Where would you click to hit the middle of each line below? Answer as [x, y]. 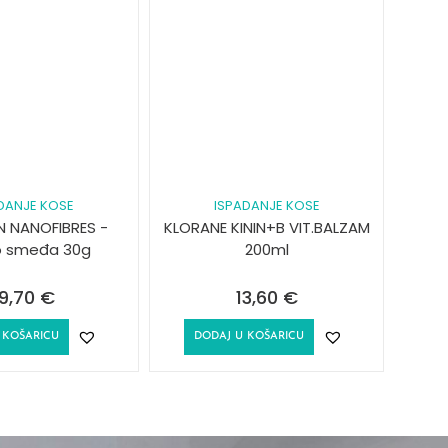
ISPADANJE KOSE [266, 205]
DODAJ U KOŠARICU [249, 336]
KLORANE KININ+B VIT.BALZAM [266, 227]
